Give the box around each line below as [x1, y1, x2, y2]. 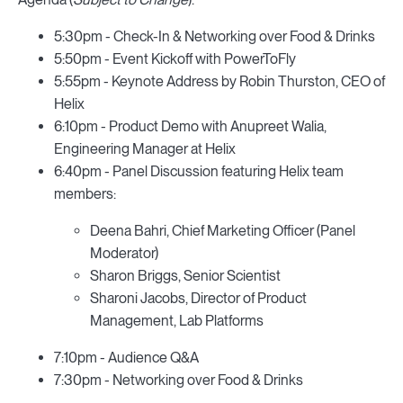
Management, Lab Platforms [90, 312, 264, 329]
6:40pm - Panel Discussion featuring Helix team [54, 163, 344, 180]
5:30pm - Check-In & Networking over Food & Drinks [54, 28, 375, 45]
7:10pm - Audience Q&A [54, 349, 199, 366]
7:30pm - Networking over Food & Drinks [54, 372, 303, 389]
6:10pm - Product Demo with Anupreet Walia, [54, 118, 327, 135]
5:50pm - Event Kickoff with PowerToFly [54, 50, 296, 67]
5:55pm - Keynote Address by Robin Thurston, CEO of [54, 73, 385, 90]
